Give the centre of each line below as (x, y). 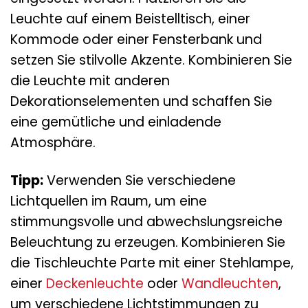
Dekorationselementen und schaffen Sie (141, 101)
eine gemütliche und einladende (116, 122)
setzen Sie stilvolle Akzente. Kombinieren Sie (151, 60)
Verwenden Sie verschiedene (140, 180)
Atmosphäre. (53, 142)
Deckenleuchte (95, 283)
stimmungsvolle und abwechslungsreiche (146, 221)
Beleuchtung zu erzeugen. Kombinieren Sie (148, 242)
